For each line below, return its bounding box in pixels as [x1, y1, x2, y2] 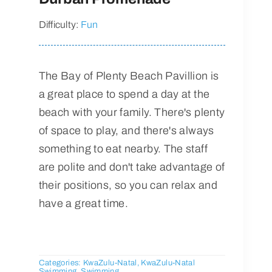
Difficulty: [38, 19, 81, 30]
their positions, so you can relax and [38, 178, 217, 191]
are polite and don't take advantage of [38, 160, 225, 173]
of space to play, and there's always [38, 124, 214, 137]
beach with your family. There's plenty [38, 106, 225, 118]
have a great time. [38, 197, 129, 209]
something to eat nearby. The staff [38, 142, 208, 155]
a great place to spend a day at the [38, 87, 210, 100]
